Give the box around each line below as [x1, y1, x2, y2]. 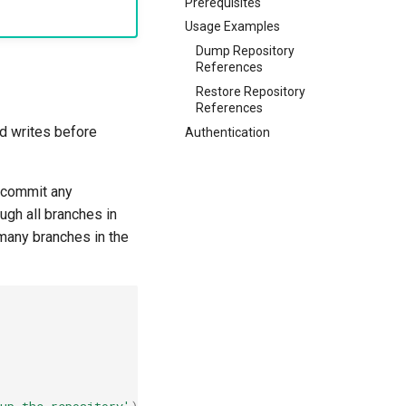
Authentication [185, 124, 270, 140]
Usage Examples [185, 19, 280, 34]
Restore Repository [196, 83, 305, 99]
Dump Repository [196, 43, 295, 58]
